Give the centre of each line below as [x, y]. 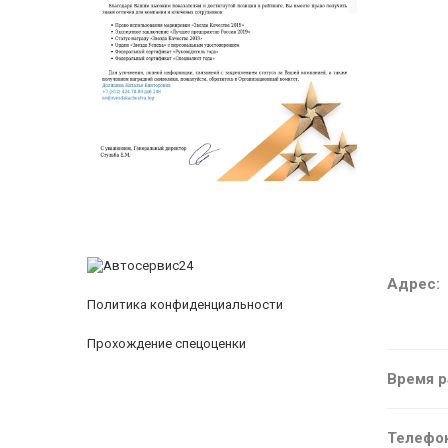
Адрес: [413, 284]
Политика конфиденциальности [185, 304]
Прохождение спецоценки [166, 343]
